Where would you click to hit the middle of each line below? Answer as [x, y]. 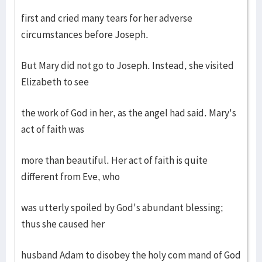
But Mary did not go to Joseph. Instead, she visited [127, 65]
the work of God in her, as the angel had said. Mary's [129, 113]
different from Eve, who [70, 177]
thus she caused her [63, 224]
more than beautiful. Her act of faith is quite [114, 160]
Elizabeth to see [55, 82]
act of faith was [53, 129]
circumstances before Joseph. [85, 35]
